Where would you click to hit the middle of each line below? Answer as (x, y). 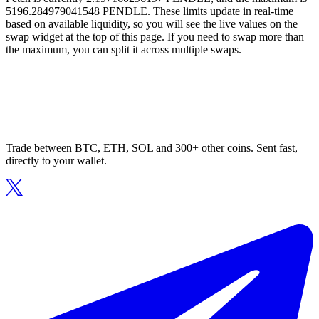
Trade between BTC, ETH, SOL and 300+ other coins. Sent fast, (152, 148)
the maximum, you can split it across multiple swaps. (124, 50)
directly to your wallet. (56, 161)
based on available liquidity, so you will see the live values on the (152, 24)
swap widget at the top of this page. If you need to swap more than (155, 37)
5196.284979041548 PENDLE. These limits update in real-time (150, 11)
